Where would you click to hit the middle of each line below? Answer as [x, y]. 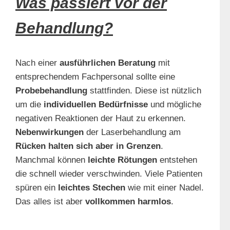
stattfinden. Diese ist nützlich [144, 91]
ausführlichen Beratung [106, 63]
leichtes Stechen [92, 188]
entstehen [177, 160]
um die [30, 105]
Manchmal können [52, 160]
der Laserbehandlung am [132, 132]
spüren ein [37, 188]
